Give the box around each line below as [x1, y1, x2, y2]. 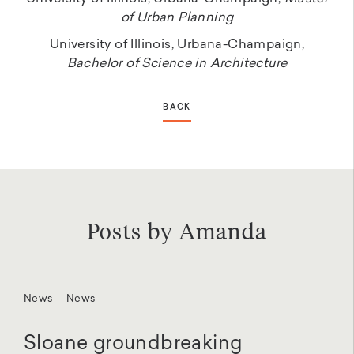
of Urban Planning [120, 11, 234, 24]
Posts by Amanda [86, 216, 268, 244]
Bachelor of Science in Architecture [66, 57, 288, 70]
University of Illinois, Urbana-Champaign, [49, 38, 305, 51]
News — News [24, 293, 96, 304]
